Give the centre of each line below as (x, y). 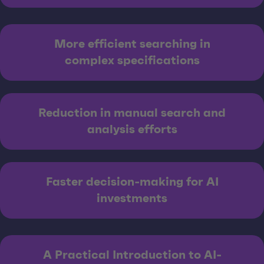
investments (132, 198)
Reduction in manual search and (132, 113)
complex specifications (132, 60)
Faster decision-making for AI (132, 182)
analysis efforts (132, 129)
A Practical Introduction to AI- (132, 255)
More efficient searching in (132, 44)
